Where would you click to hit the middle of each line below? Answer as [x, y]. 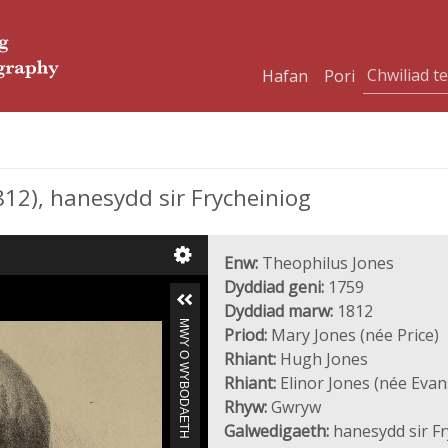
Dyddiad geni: [274, 287]
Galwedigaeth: [276, 431]
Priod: [245, 335]
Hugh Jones [322, 359]
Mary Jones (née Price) [353, 335]
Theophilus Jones [326, 263]
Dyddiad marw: [278, 311]
